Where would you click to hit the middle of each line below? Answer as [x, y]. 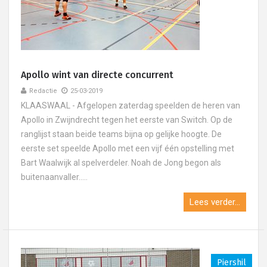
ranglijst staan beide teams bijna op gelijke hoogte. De [121, 134]
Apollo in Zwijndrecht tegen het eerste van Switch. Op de [127, 120]
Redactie [43, 91]
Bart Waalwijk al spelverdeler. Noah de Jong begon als [121, 163]
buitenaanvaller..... [54, 177]
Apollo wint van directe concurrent [97, 75]
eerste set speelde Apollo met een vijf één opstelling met [128, 148]
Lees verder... [215, 202]
